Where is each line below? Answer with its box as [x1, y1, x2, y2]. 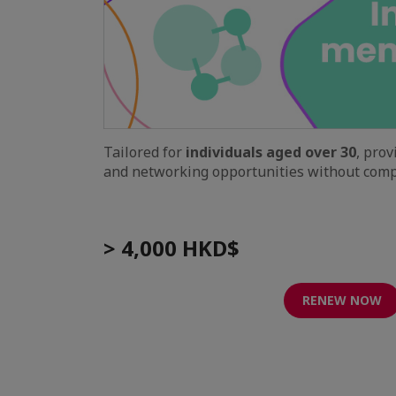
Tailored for [103, 141, 186, 162]
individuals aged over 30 [186, 141, 356, 162]
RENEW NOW [302, 291, 382, 308]
